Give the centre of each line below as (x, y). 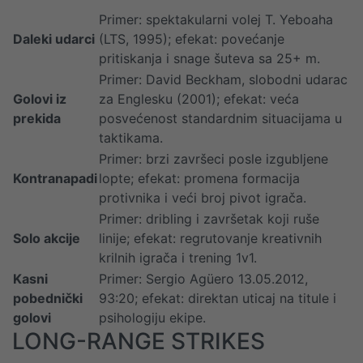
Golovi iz (40, 99)
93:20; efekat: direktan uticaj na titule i (218, 298)
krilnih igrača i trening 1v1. (178, 258)
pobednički (48, 298)
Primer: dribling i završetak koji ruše (209, 219)
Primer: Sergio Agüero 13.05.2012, (203, 279)
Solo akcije (47, 238)
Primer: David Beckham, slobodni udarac (223, 79)
